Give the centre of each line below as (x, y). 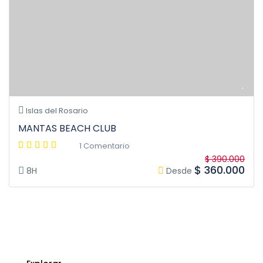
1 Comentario (104, 146)
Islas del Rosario (56, 111)
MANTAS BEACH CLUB (67, 129)
